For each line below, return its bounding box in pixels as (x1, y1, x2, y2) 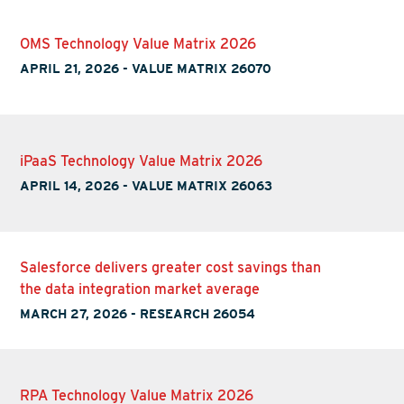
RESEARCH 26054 (140, 306, 256, 321)
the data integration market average (20, 280, 261, 298)
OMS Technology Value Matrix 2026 (20, 34, 257, 52)
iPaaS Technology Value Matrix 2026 (20, 151, 263, 170)
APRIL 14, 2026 (20, 178, 120, 193)
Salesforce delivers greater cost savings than (20, 258, 322, 276)
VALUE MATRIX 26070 (132, 60, 272, 76)
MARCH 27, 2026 (20, 306, 128, 321)
